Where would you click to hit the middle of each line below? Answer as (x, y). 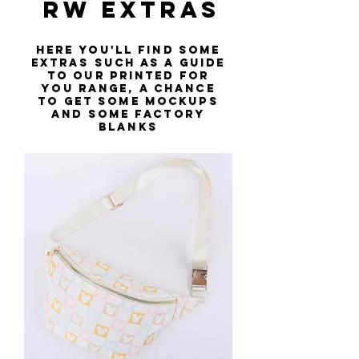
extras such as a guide (128, 63)
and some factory (128, 115)
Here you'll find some (128, 50)
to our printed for (128, 76)
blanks (128, 127)
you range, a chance (128, 89)
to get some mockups (128, 102)
